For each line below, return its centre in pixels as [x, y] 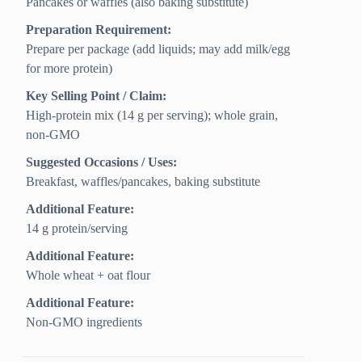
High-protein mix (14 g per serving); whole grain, [152, 116]
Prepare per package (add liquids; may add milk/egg [158, 49]
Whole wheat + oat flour [88, 276]
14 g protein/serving [77, 229]
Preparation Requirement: [99, 30]
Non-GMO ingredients [84, 322]
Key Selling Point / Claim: [97, 96]
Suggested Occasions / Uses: [102, 162]
